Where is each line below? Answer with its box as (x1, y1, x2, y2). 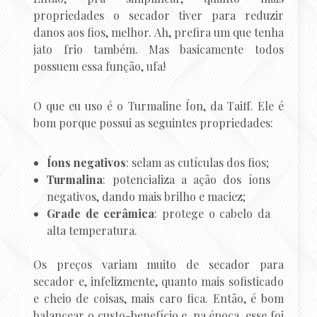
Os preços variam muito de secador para (33, 257, 284, 272)
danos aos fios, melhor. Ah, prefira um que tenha (33, 25, 284, 40)
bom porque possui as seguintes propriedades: (33, 115, 274, 131)
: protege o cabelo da (154, 206, 270, 221)
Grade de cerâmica (47, 206, 155, 221)
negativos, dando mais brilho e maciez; (47, 189, 246, 204)
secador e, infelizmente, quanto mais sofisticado (33, 274, 284, 289)
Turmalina (47, 172, 103, 188)
